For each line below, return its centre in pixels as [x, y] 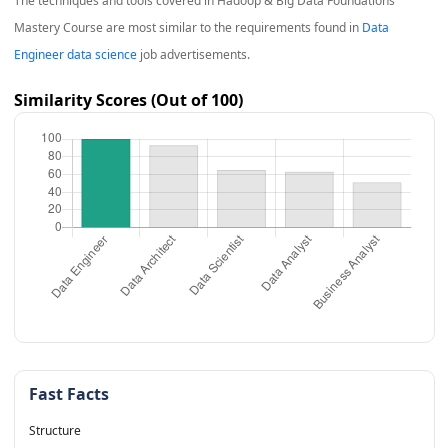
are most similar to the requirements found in [232, 28]
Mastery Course [58, 28]
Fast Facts [68, 394]
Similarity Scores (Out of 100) [128, 100]
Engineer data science [75, 55]
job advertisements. [193, 55]
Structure [54, 431]
